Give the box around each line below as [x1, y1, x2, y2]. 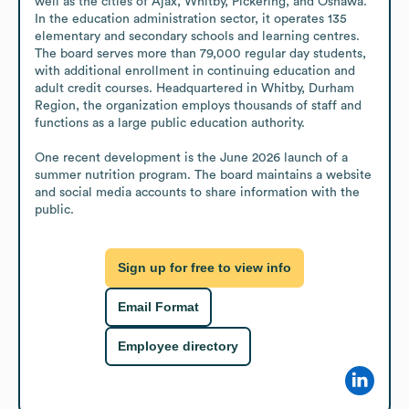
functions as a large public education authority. [35, 116, 305, 130]
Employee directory [118, 339, 238, 354]
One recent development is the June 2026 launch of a [35, 151, 348, 164]
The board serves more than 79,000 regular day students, [35, 47, 366, 60]
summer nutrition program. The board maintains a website [35, 168, 372, 182]
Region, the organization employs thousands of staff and [35, 99, 362, 112]
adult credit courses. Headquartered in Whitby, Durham [35, 81, 354, 95]
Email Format [118, 299, 199, 315]
